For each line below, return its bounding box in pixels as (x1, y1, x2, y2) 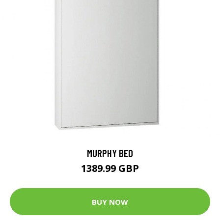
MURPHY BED (87, 147, 133, 159)
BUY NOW (92, 196, 128, 207)
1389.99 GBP (81, 162, 139, 175)
